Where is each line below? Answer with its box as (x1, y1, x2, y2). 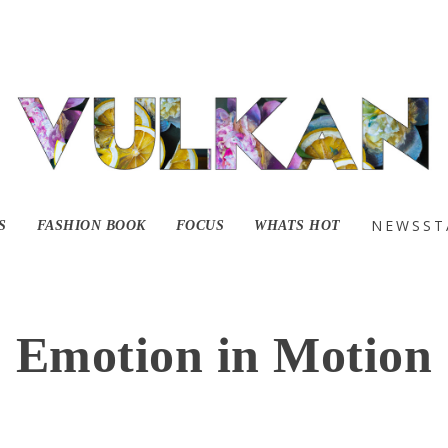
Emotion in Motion (15, 326, 433, 383)
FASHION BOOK (36, 217, 146, 233)
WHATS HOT (254, 217, 341, 233)
